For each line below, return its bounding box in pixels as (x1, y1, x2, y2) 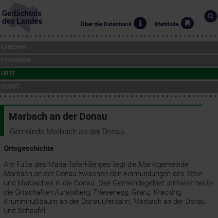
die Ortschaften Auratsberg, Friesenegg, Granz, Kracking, (3, 188, 182, 197)
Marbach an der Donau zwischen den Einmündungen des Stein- (3, 169, 204, 178)
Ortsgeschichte (3, 144, 54, 153)
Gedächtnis (2, 9, 41, 18)
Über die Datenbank (81, 21, 131, 28)
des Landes (2, 17, 42, 26)
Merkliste (155, 21, 179, 28)
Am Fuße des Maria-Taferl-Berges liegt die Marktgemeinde (3, 160, 188, 169)
